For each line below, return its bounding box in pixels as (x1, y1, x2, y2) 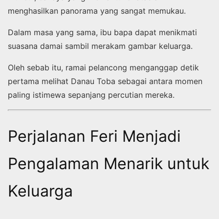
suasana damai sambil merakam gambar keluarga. (8, 41, 193, 51)
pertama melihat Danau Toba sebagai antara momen (8, 76, 202, 86)
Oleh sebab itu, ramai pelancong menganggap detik (8, 62, 199, 72)
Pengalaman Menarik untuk (8, 153, 209, 173)
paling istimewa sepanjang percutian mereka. (8, 89, 175, 100)
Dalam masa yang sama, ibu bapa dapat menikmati (8, 27, 197, 37)
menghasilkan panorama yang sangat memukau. (8, 5, 186, 16)
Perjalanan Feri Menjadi (8, 126, 181, 146)
